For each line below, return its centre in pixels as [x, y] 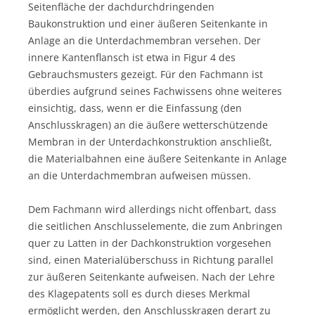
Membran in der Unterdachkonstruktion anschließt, [150, 141]
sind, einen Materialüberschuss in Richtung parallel [151, 259]
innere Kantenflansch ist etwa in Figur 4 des [132, 57]
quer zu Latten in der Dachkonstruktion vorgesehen [150, 243]
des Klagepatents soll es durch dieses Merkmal [139, 293]
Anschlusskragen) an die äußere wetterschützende [148, 124]
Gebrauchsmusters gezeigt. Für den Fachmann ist [146, 74]
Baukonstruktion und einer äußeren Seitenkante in [148, 23]
